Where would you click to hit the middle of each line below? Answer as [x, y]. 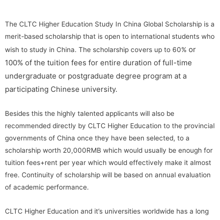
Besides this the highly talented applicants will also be [90, 114]
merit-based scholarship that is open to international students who [110, 37]
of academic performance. [47, 187]
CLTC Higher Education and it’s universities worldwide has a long [107, 211]
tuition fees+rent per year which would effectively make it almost [108, 163]
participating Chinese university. [61, 89]
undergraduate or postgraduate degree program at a [96, 76]
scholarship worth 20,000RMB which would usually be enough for [109, 151]
